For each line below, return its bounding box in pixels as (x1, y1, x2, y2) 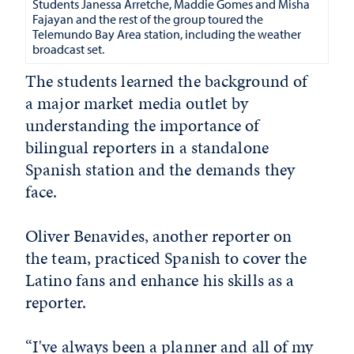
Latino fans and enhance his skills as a (25, 268, 295, 293)
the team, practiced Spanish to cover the (25, 246, 307, 271)
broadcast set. (32, 41, 107, 58)
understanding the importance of (25, 113, 260, 138)
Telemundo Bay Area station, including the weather (32, 26, 301, 43)
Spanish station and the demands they (25, 157, 296, 183)
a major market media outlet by (25, 91, 249, 116)
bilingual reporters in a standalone (25, 135, 269, 160)
